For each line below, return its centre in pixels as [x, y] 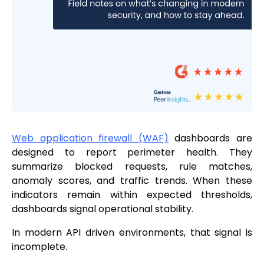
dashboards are [210, 138]
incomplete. [39, 247]
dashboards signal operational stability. [103, 209]
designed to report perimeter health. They [132, 153]
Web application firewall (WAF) [90, 138]
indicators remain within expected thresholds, [132, 195]
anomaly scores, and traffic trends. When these [132, 181]
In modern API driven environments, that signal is [132, 233]
